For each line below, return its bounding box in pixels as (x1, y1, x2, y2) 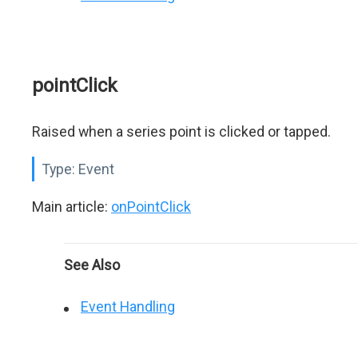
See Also (64, 257, 120, 273)
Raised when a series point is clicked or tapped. (32, 123, 331, 140)
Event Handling (81, 298, 175, 315)
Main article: (32, 198, 111, 215)
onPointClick (111, 198, 191, 215)
